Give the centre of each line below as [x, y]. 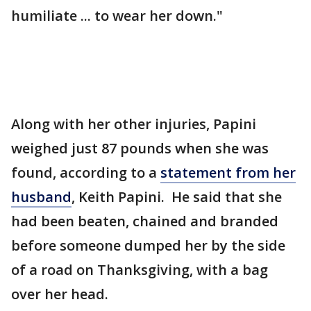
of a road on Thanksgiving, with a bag [140, 270]
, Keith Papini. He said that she [177, 197]
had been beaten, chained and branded [145, 221]
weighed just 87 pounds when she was [140, 148]
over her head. [60, 294]
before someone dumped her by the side [148, 245]
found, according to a [86, 173]
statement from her [228, 173]
